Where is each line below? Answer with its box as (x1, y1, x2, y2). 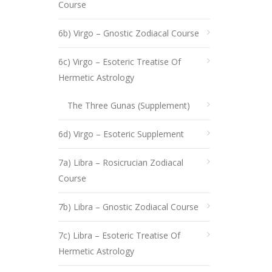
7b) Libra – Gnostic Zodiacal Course (58, 201, 199, 212)
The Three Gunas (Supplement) (67, 100, 190, 111)
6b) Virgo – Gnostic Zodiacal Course (58, 27, 199, 39)
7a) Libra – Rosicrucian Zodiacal (58, 157, 183, 168)
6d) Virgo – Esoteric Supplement (58, 128, 184, 140)
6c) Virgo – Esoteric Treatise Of (58, 56, 181, 67)
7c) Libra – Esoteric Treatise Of (58, 229, 180, 241)
